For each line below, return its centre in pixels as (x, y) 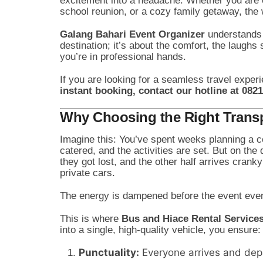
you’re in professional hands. (123, 56)
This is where (91, 218)
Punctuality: (109, 252)
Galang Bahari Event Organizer (132, 34)
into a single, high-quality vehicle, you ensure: (160, 230)
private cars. (87, 173)
